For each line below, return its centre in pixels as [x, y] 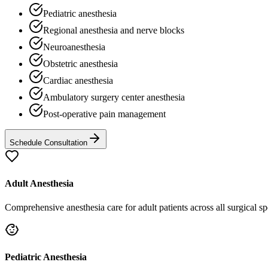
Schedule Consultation [48, 143]
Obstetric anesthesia [80, 64]
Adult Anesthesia [39, 184]
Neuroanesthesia [74, 47]
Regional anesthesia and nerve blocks [114, 31]
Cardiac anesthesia [78, 81]
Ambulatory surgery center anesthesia [114, 98]
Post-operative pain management [104, 114]
